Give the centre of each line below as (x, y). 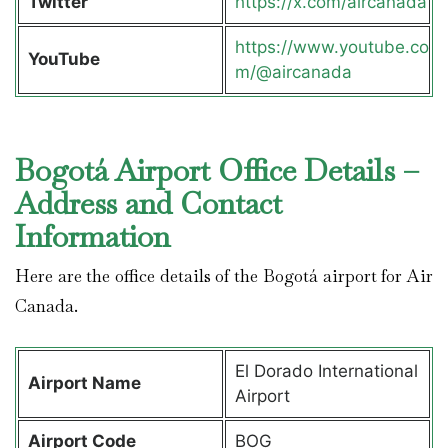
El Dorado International (326, 370)
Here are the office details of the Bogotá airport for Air (224, 276)
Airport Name (86, 382)
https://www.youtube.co (331, 46)
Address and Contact (148, 204)
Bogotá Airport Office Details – (217, 171)
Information (96, 237)
